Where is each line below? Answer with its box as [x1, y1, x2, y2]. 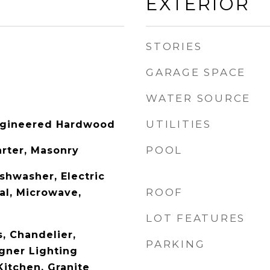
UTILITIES [146, 118, 212, 130]
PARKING [146, 238, 206, 250]
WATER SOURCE [146, 92, 251, 104]
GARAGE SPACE [146, 66, 246, 78]
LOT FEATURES [146, 212, 245, 224]
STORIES [146, 40, 202, 52]
